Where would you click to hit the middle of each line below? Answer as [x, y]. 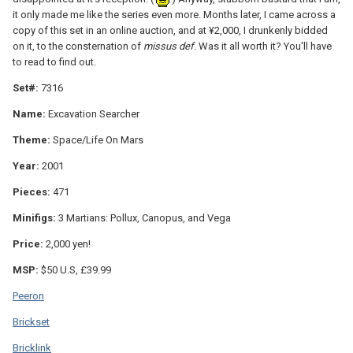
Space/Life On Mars [97, 140]
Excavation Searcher [93, 114]
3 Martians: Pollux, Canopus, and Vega [143, 218]
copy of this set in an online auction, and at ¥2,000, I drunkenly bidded [170, 31]
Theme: [32, 140]
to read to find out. [54, 62]
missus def [169, 46]
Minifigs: [34, 218]
